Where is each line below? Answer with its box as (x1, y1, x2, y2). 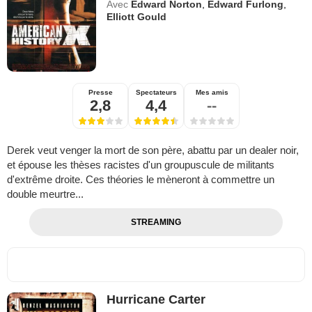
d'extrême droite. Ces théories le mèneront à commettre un (7, 173, 274, 185)
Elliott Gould (107, 10, 167, 22)
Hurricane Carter (107, 292, 206, 306)
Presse (88, 88, 113, 96)
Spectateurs (135, 88, 177, 96)
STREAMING (130, 217, 181, 227)
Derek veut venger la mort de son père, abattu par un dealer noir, (7, 143, 299, 156)
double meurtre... (7, 187, 84, 200)
